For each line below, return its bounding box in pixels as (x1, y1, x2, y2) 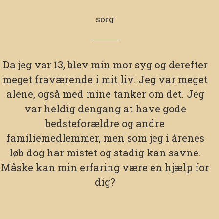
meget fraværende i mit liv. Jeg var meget (2, 72, 208, 86)
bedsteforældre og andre (45, 116, 165, 130)
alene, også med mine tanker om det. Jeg (6, 87, 204, 101)
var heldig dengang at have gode (24, 101, 186, 115)
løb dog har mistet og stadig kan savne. (9, 145, 201, 159)
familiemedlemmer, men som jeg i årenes (6, 131, 204, 145)
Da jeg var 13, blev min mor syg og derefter (2, 57, 208, 71)
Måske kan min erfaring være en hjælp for (1, 160, 210, 174)
